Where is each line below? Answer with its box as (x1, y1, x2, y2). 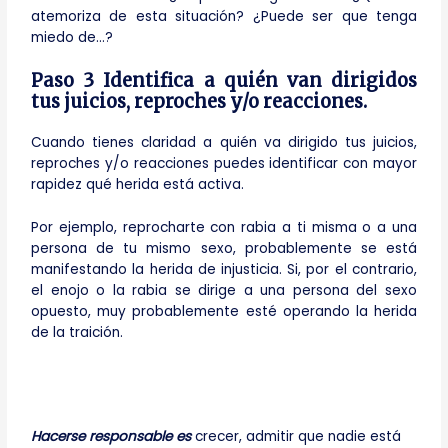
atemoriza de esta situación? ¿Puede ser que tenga (31, 6, 417, 26)
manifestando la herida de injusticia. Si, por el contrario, (31, 259, 417, 279)
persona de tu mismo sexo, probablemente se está (31, 238, 417, 258)
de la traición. (31, 322, 124, 342)
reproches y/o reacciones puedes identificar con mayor (31, 153, 417, 173)
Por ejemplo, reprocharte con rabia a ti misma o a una (31, 217, 417, 237)
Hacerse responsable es (31, 426, 192, 446)
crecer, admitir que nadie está (191, 426, 402, 446)
